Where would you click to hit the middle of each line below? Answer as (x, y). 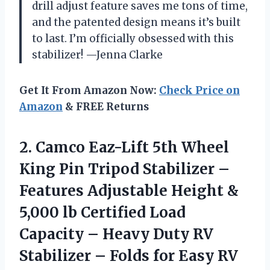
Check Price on (199, 90)
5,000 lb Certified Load (102, 212)
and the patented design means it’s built (136, 22)
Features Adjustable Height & (129, 190)
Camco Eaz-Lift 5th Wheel (132, 147)
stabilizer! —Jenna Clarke (97, 55)
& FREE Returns (106, 106)
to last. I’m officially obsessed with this (133, 38)
